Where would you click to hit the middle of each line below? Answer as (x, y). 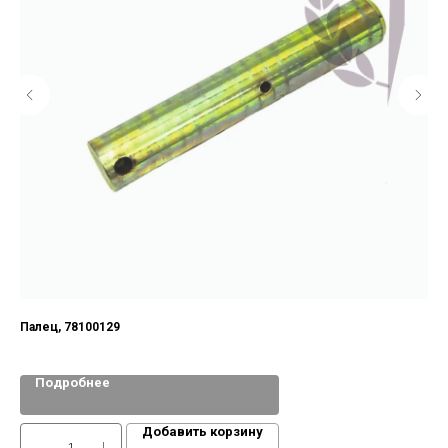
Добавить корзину (202, 432)
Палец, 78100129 (70, 327)
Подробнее (72, 383)
